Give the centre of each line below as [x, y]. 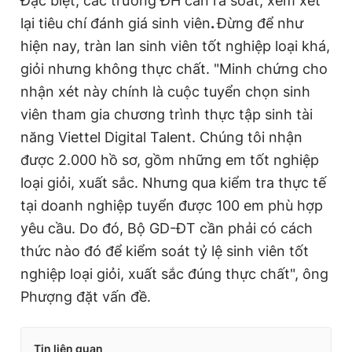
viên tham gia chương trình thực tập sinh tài [167, 114]
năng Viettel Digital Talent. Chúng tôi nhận [161, 137]
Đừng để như [260, 23]
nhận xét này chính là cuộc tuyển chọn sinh [165, 91]
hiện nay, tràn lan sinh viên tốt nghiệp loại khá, [175, 46]
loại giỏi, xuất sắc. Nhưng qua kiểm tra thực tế [173, 182]
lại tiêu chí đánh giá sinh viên [115, 23]
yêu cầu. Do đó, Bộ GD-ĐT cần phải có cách [167, 228]
